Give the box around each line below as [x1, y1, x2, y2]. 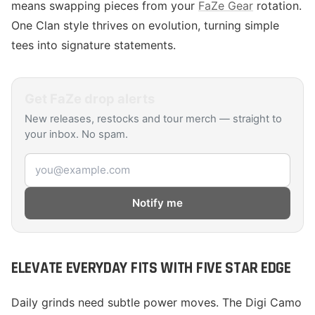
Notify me [132, 196, 183, 210]
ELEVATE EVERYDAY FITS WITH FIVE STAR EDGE [11, 258, 291, 278]
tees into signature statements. [11, 38, 176, 52]
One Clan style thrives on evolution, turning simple [11, 18, 279, 32]
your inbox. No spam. [25, 128, 128, 141]
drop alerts [82, 91, 155, 106]
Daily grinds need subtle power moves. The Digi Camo [11, 295, 302, 309]
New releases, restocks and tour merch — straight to [25, 112, 282, 125]
